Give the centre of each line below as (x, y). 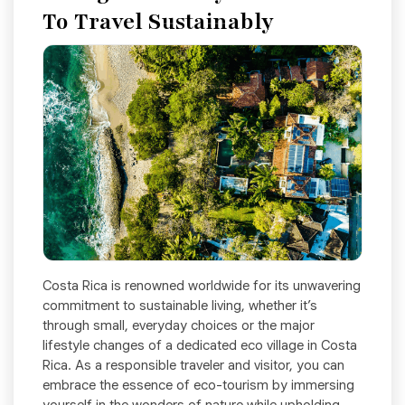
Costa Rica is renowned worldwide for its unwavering (202, 286)
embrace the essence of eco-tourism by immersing (198, 386)
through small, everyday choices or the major (179, 326)
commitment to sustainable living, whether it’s (180, 306)
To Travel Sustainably (158, 22)
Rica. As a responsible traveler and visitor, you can (193, 366)
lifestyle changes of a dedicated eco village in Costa (200, 346)
